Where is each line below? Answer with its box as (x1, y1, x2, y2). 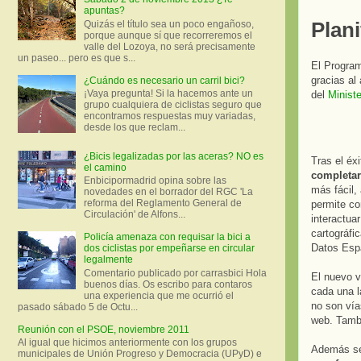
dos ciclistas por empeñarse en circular (83, 243, 255, 255)
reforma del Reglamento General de (83, 197, 242, 210)
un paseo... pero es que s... (18, 52, 135, 64)
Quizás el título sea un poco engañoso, (83, 18, 254, 30)
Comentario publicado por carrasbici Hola (83, 267, 267, 279)
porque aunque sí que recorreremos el (83, 29, 252, 41)
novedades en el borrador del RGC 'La (83, 186, 253, 198)
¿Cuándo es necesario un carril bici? (83, 74, 245, 86)
